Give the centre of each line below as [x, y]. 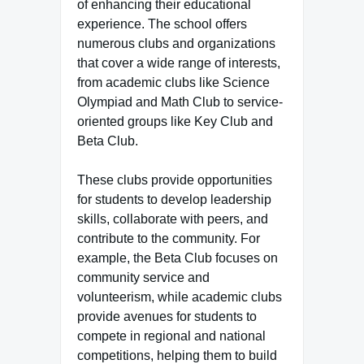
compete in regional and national [171, 336]
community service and [143, 277]
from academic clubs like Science [173, 82]
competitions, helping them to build [177, 355]
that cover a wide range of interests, [179, 63]
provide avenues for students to [167, 316]
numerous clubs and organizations [176, 43]
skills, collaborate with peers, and [173, 219]
